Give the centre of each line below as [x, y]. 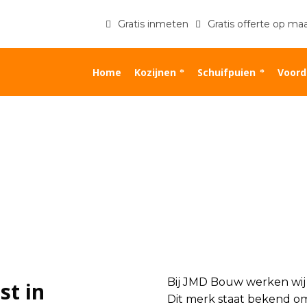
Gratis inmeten [153, 24]
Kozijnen [155, 72]
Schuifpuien [227, 72]
